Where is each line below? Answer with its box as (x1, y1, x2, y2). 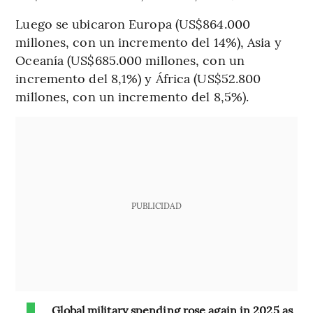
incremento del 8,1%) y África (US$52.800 (15, 68, 261, 87)
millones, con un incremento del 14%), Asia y (15, 32, 282, 50)
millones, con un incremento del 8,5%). (15, 87, 249, 105)
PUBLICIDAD (131, 199, 182, 211)
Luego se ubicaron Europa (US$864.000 (15, 14, 250, 32)
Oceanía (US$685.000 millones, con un (15, 50, 245, 68)
